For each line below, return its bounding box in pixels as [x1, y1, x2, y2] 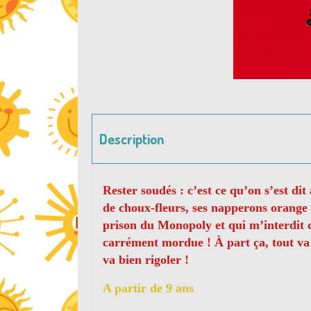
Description [99, 130, 164, 148]
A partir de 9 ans [103, 281, 194, 295]
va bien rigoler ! [103, 253, 189, 267]
